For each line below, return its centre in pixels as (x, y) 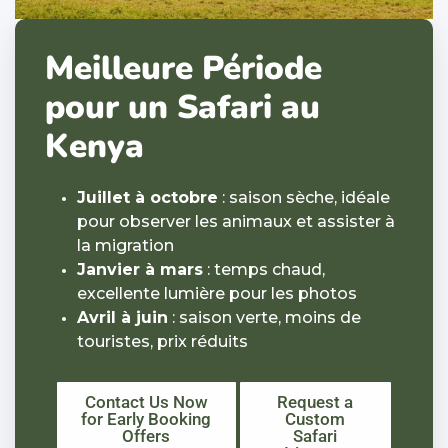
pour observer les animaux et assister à (236, 221)
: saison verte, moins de (264, 317)
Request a (315, 401)
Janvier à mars (140, 269)
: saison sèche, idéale (304, 197)
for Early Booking (146, 418)
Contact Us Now (146, 401)
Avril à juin (122, 317)
